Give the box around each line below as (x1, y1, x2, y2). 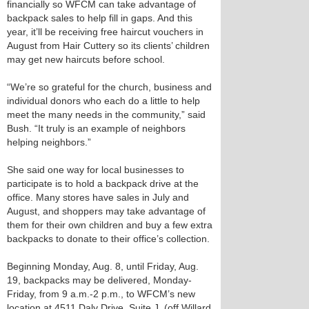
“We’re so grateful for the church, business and (7, 81, 212, 92)
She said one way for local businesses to (7, 164, 184, 175)
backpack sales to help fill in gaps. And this (7, 12, 192, 23)
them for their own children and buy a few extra (7, 219, 212, 230)
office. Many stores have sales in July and (7, 192, 189, 203)
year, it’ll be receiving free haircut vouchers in (7, 26, 203, 37)
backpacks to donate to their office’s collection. (7, 233, 210, 244)
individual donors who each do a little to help (7, 95, 200, 106)
